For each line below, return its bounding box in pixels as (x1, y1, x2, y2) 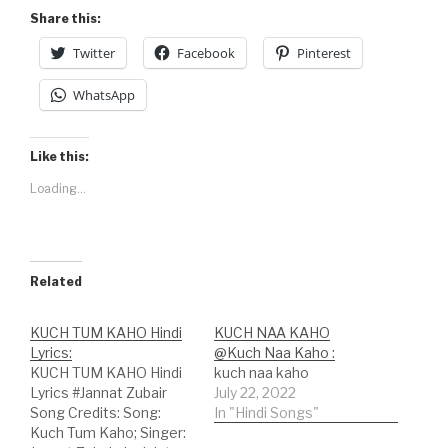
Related (30, 274, 82, 290)
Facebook (177, 44, 235, 63)
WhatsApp (73, 86, 135, 105)
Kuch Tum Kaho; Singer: (30, 424, 186, 442)
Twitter (73, 44, 115, 63)
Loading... (30, 181, 86, 197)
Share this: (30, 11, 101, 27)
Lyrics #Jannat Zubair (30, 384, 167, 402)
